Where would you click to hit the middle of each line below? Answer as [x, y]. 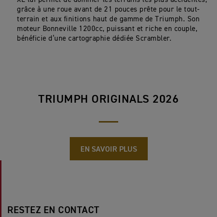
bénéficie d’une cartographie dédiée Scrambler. [95, 39]
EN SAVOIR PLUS [108, 150]
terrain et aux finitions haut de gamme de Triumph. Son [108, 19]
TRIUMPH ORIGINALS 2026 [108, 99]
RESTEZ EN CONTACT [54, 210]
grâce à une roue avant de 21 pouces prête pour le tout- [108, 9]
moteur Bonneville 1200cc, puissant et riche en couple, [107, 29]
